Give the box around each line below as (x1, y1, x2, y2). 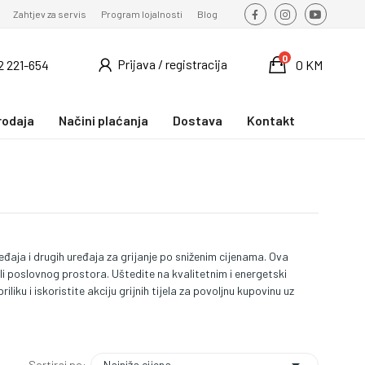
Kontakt (247, 112, 295, 128)
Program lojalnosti (100, 8, 182, 20)
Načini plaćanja (59, 112, 148, 128)
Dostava (173, 112, 222, 128)
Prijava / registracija (117, 56, 227, 73)
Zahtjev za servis (12, 8, 86, 20)
